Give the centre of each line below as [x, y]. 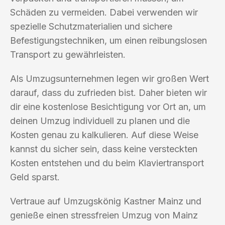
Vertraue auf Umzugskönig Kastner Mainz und [106, 201]
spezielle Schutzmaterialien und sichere [91, 26]
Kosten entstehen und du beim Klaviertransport [107, 163]
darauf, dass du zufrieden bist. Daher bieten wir [108, 92]
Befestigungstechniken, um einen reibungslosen [108, 40]
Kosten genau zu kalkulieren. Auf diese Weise [104, 135]
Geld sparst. [35, 177]
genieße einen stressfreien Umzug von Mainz [104, 215]
